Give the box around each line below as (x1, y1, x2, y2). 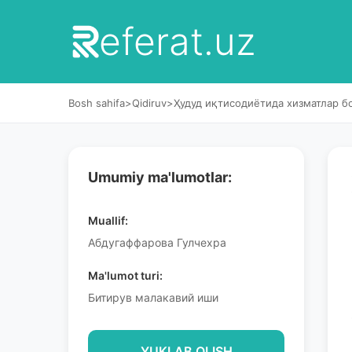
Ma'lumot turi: (88, 269, 163, 282)
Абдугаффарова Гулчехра (88, 236, 226, 249)
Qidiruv (132, 97, 167, 109)
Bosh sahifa (68, 97, 125, 109)
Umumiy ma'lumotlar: (88, 169, 232, 185)
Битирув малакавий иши (88, 291, 218, 304)
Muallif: (88, 214, 128, 227)
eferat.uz (98, 18, 255, 64)
